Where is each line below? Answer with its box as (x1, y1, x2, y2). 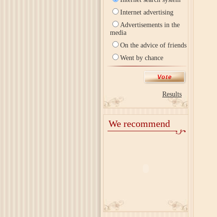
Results (162, 91, 182, 98)
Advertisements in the (120, 21, 180, 29)
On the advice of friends (120, 42, 186, 49)
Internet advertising (120, 9, 173, 16)
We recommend (108, 118, 170, 129)
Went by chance (120, 54, 163, 62)
